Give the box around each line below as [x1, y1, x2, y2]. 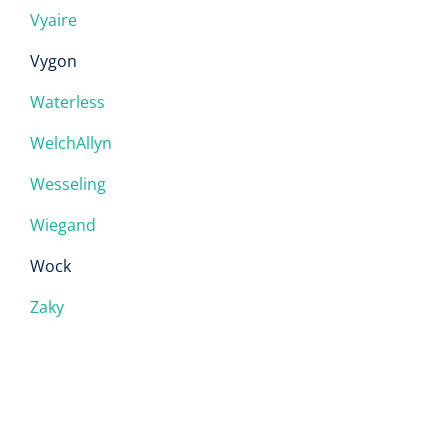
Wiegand [30, 214, 96, 236]
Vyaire [30, 9, 77, 31]
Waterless [30, 91, 105, 113]
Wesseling [30, 173, 106, 195]
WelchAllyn [30, 132, 112, 154]
